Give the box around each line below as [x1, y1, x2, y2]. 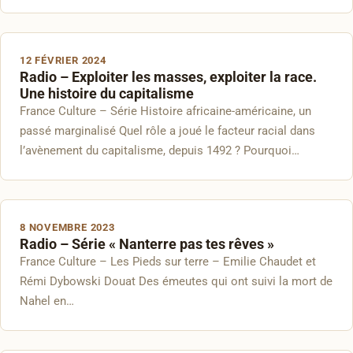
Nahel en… [20, 294, 74, 308]
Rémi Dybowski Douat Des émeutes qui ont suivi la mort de [20, 274, 333, 288]
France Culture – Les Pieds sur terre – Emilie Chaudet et [20, 255, 316, 269]
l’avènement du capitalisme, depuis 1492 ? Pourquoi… [20, 143, 299, 158]
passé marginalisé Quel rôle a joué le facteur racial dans [20, 124, 315, 138]
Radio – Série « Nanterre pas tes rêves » [20, 236, 274, 252]
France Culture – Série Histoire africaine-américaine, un [20, 104, 311, 118]
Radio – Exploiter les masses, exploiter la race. [20, 69, 317, 85]
